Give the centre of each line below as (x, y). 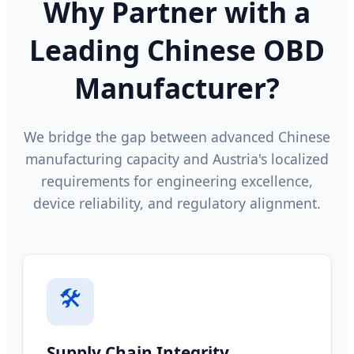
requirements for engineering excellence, (177, 181)
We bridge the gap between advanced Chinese (177, 136)
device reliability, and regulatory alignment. (177, 203)
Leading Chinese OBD (177, 49)
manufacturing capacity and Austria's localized (177, 158)
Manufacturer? (177, 87)
